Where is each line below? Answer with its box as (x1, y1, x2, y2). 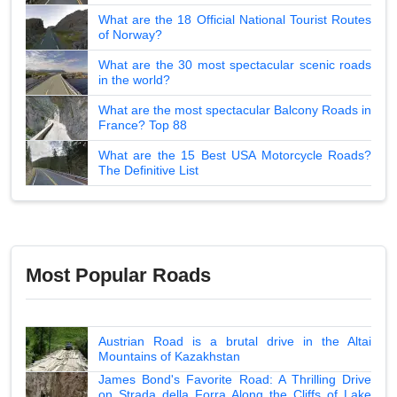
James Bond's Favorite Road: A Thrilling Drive (98, 371, 371, 386)
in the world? (98, 72, 170, 87)
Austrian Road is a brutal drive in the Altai (98, 333, 371, 348)
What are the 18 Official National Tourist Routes (98, 12, 371, 27)
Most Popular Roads (26, 263, 211, 286)
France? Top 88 (98, 117, 187, 132)
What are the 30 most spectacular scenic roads (98, 57, 371, 72)
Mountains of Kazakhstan (98, 348, 240, 363)
